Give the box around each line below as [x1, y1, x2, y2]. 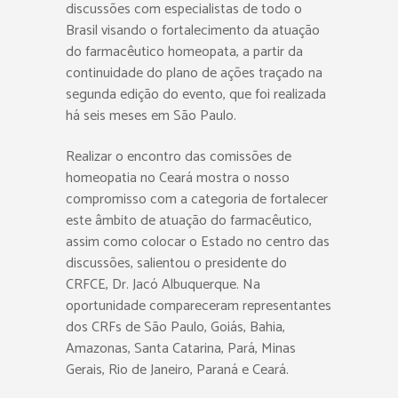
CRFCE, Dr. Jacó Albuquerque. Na [66, 272, 260, 297]
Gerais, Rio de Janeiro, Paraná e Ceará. [66, 357, 289, 382]
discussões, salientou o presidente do [66, 251, 287, 275]
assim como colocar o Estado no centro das [66, 229, 330, 254]
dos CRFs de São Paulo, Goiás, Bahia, [66, 314, 285, 339]
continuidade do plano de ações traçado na [66, 60, 322, 85]
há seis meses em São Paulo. [66, 103, 236, 128]
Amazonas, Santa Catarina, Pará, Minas [66, 336, 296, 361]
